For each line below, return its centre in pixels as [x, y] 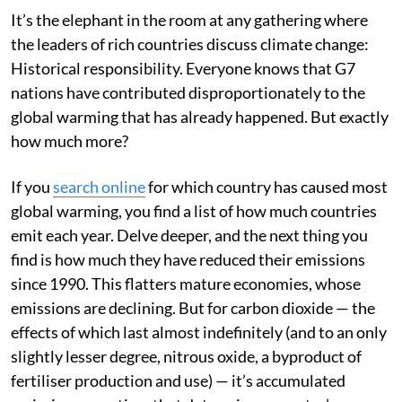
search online [99, 222]
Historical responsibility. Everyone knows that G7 [183, 104]
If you [32, 222]
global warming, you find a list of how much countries [194, 246]
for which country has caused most [267, 222]
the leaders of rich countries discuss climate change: [190, 79]
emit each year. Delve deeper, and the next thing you [189, 271]
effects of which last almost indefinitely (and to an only [199, 367]
